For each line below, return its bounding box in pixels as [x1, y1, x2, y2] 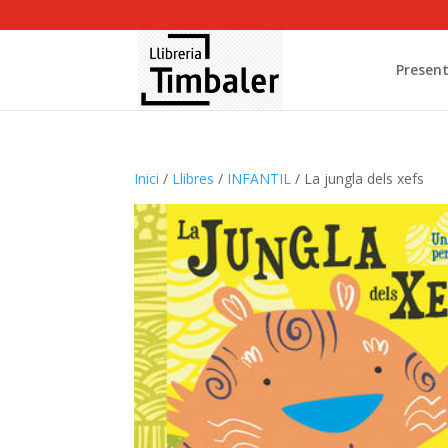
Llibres [172, 169, 215, 188]
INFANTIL [227, 169, 292, 188]
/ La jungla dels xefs [291, 169, 425, 188]
